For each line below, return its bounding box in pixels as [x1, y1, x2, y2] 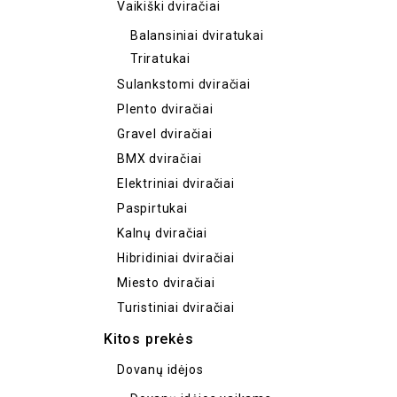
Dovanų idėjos [117, 362, 204, 377]
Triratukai [130, 51, 191, 66]
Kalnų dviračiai [117, 226, 208, 240]
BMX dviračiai [117, 152, 202, 166]
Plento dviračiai [117, 102, 214, 116]
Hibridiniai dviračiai [117, 251, 235, 265]
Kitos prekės [104, 331, 194, 347]
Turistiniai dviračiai [117, 300, 235, 315]
